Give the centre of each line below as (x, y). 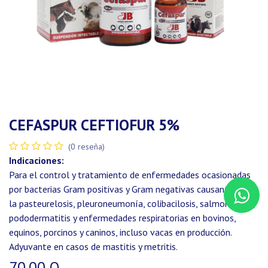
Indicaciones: (36, 160)
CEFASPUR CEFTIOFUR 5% (94, 125)
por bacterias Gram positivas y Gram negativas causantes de (129, 189)
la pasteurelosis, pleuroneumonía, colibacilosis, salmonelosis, (132, 203)
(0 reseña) (86, 147)
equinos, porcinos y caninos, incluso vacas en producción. (120, 232)
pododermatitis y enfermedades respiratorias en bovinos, (122, 218)
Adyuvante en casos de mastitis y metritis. (93, 246)
